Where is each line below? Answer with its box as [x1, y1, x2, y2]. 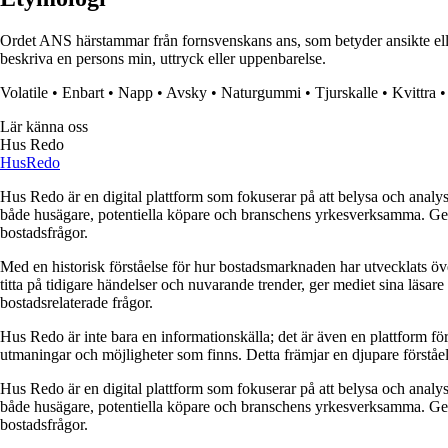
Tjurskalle [315, 84, 378, 102]
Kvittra [392, 84, 436, 102]
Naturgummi [221, 84, 301, 102]
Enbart [62, 84, 104, 102]
